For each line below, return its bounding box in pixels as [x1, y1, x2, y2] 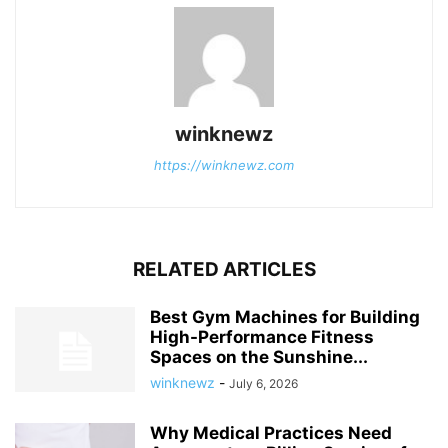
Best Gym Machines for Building [150, 306, 420, 327]
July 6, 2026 [229, 375, 298, 391]
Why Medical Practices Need [150, 422, 392, 443]
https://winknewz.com [154, 156, 294, 173]
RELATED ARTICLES [132, 257, 316, 281]
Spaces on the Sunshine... [150, 346, 368, 367]
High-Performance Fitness [150, 326, 374, 347]
